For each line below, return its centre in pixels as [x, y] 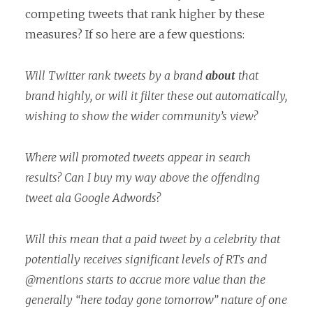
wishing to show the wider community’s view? [141, 116]
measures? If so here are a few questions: [135, 35]
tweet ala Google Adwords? [93, 197]
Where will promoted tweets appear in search [138, 157]
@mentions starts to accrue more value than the [145, 279]
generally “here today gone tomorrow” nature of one [156, 299]
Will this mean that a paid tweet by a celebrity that [153, 239]
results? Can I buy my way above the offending [143, 177]
